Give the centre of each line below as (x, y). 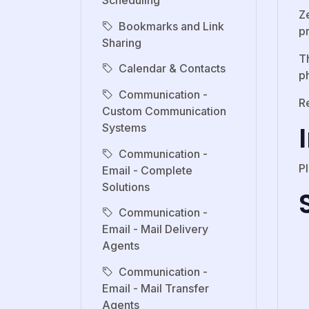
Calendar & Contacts (172, 69)
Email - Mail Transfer (156, 288)
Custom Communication (164, 111)
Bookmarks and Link (171, 26)
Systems (124, 127)
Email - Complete (147, 170)
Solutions (126, 187)
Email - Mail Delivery (155, 229)
